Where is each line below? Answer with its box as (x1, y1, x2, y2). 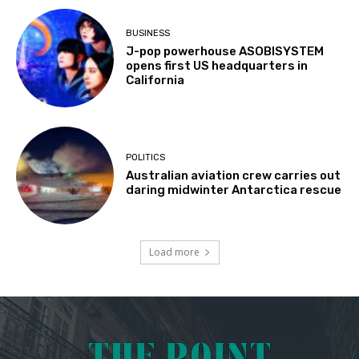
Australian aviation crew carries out (126, 168, 341, 184)
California (126, 72, 185, 87)
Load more (148, 244, 200, 259)
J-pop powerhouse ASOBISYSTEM (126, 43, 325, 58)
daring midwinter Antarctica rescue (126, 183, 342, 198)
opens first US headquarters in (126, 58, 309, 73)
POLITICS (126, 152, 166, 163)
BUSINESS (126, 27, 171, 38)
